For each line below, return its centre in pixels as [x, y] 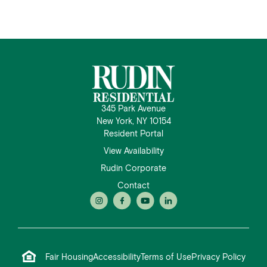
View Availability [133, 151]
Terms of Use [166, 257]
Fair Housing [69, 257]
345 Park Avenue [133, 108]
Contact [133, 185]
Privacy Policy [218, 257]
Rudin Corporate [133, 168]
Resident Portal [133, 133]
